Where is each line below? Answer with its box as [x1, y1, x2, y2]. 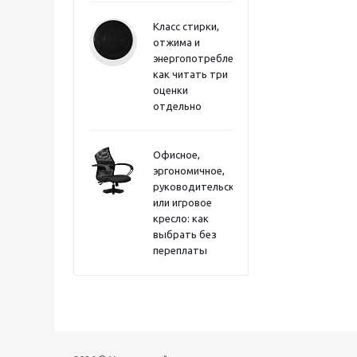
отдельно [153, 100, 202, 112]
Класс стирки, [153, 21, 219, 32]
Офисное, [153, 149, 200, 160]
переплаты [153, 245, 207, 256]
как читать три [153, 69, 228, 80]
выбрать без [153, 229, 217, 240]
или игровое [153, 197, 212, 208]
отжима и [153, 37, 200, 48]
